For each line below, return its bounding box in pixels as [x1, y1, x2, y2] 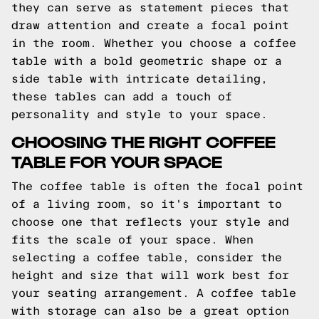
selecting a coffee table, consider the [11, 251, 282, 263]
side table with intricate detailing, [11, 73, 268, 85]
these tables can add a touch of [11, 90, 232, 103]
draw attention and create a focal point [11, 19, 289, 31]
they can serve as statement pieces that [11, 1, 289, 14]
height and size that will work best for [11, 269, 289, 281]
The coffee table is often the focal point [11, 180, 303, 192]
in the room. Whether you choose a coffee [11, 37, 296, 49]
